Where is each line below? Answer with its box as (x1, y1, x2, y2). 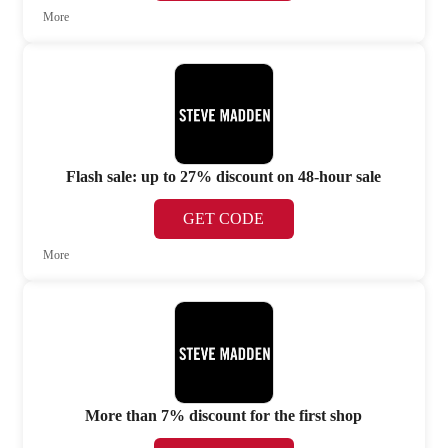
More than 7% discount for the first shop (85, 406, 363, 424)
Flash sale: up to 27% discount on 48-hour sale (66, 168, 382, 186)
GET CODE (183, 210, 265, 228)
